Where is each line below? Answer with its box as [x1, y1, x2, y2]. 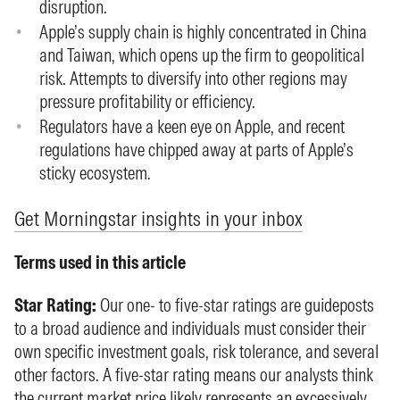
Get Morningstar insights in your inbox [14, 205, 303, 231]
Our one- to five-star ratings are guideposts [96, 294, 374, 316]
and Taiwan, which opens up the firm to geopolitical [39, 44, 364, 66]
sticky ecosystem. [39, 162, 151, 184]
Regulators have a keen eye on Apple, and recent [39, 115, 345, 137]
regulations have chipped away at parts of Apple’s [39, 138, 354, 161]
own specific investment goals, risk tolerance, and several [14, 340, 379, 362]
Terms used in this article [14, 251, 186, 273]
